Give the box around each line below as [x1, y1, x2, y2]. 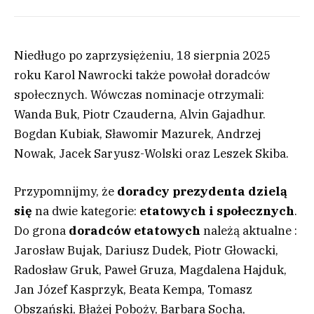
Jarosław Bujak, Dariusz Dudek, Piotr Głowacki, [14, 243, 278, 259]
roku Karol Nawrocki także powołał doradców [14, 67, 270, 83]
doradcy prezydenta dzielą [114, 184, 287, 200]
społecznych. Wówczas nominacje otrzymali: [14, 87, 264, 103]
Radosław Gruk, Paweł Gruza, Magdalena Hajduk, [14, 262, 287, 278]
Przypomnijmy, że [14, 184, 114, 200]
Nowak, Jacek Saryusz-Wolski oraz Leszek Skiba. [14, 146, 289, 162]
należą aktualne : [200, 223, 297, 239]
